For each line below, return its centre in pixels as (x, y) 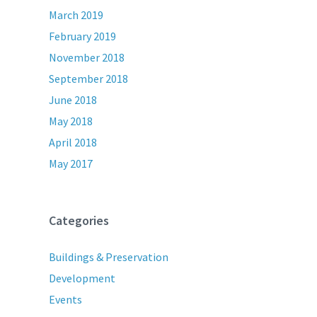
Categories (79, 220)
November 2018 (87, 57)
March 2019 (76, 15)
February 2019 (83, 36)
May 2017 (71, 163)
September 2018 (89, 79)
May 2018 (71, 121)
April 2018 (73, 142)
